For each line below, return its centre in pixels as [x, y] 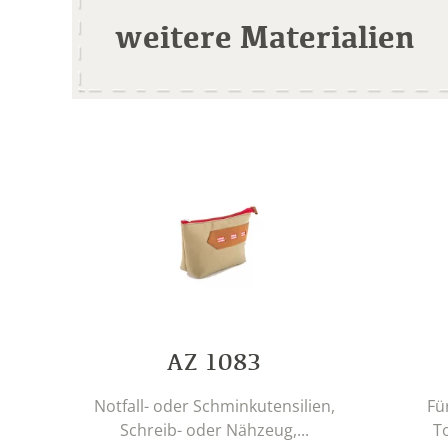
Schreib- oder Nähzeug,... [214, 429]
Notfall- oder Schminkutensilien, [214, 405]
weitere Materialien [265, 35]
